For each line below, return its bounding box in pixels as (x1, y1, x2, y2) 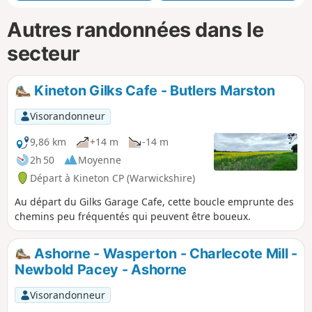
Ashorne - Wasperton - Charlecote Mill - (31, 244, 297, 262)
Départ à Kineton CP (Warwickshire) (30, 171, 195, 185)
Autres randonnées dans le (7, 17, 264, 42)
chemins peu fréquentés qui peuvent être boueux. (15, 209, 251, 223)
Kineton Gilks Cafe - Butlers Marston (31, 81, 275, 99)
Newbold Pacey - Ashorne (15, 261, 187, 279)
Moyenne (78, 153, 121, 166)
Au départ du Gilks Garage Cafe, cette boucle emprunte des (15, 194, 294, 208)
